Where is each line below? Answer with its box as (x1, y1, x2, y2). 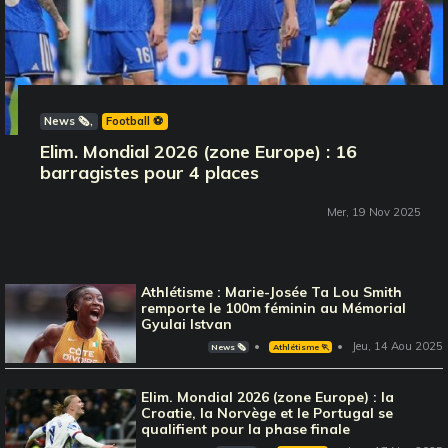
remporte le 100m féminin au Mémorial (141, 299, 407, 318)
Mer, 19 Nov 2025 (327, 205, 422, 220)
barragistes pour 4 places (40, 161, 260, 185)
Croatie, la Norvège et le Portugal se (141, 403, 394, 422)
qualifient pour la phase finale (141, 419, 351, 438)
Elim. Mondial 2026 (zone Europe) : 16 (40, 140, 358, 164)
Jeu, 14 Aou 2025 (352, 339, 443, 354)
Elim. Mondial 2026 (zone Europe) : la (141, 387, 395, 406)
